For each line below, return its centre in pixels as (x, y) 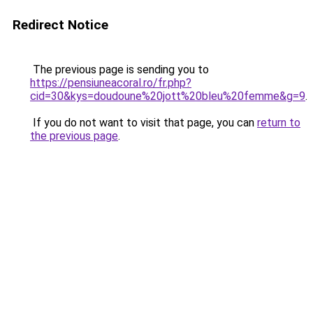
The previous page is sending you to (119, 70)
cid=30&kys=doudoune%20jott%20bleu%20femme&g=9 (168, 96)
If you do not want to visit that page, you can (144, 123)
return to (279, 123)
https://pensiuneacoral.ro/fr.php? (111, 83)
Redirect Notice (60, 25)
